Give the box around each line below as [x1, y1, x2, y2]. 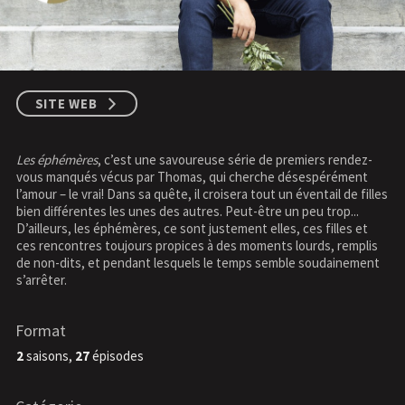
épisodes [89, 347, 144, 365]
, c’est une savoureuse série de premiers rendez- [97, 150, 372, 168]
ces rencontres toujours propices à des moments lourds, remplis [15, 236, 378, 254]
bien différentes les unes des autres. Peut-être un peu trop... [15, 202, 359, 220]
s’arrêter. [15, 270, 67, 288]
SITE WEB [34, 94, 98, 112]
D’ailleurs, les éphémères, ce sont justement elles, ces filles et [15, 219, 368, 237]
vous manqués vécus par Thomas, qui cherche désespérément [15, 167, 368, 185]
